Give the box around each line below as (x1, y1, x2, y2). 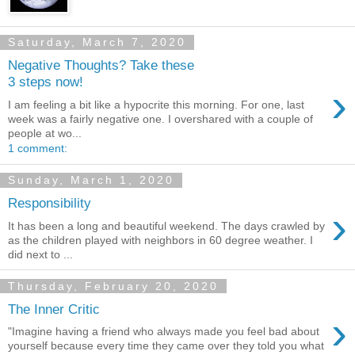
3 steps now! (8, 74, 83, 90)
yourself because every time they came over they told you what (8, 339, 324, 353)
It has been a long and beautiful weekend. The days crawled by (8, 219, 325, 232)
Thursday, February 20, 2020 (8, 280, 219, 292)
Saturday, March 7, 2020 (8, 36, 186, 49)
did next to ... (8, 248, 73, 261)
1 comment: (8, 141, 67, 155)
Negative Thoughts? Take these (8, 57, 194, 74)
